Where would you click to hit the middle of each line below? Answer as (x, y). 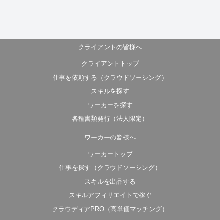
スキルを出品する (110, 181)
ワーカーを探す (110, 105)
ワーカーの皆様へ (110, 137)
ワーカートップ (110, 154)
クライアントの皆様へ (110, 47)
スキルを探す (110, 91)
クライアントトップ (110, 63)
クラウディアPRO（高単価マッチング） (110, 209)
